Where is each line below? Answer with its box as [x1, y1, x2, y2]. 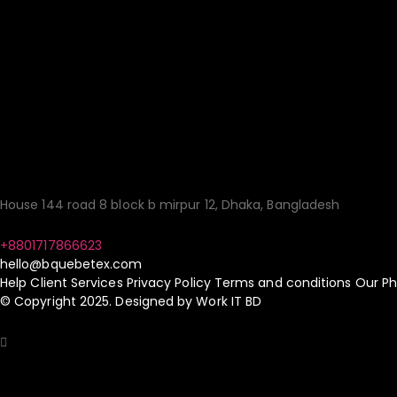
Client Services [30, 274, 123, 292]
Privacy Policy [126, 274, 211, 292]
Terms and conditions [214, 274, 352, 292]
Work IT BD [196, 292, 262, 310]
